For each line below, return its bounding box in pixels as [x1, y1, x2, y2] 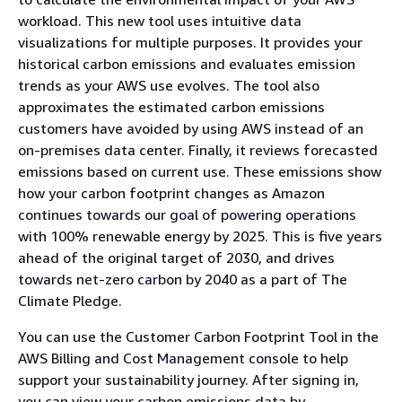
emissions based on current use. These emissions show [18, 162, 381, 181]
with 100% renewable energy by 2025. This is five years [18, 227, 382, 246]
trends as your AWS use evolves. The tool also [18, 76, 319, 95]
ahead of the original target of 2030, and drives [18, 249, 335, 267]
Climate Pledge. [18, 292, 122, 310]
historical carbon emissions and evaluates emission [18, 55, 355, 74]
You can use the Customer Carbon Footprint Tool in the [18, 328, 379, 346]
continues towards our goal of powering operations [18, 205, 356, 224]
